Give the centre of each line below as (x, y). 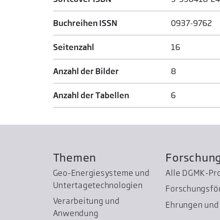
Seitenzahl (73, 47)
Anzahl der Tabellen (91, 95)
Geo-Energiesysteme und (101, 173)
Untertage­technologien (98, 185)
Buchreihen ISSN (85, 23)
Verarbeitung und (86, 201)
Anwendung (76, 213)
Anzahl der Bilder (86, 71)
